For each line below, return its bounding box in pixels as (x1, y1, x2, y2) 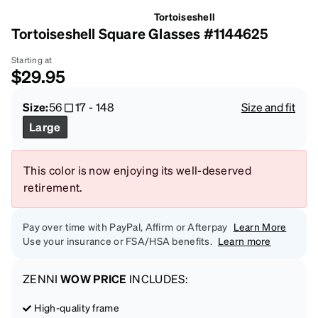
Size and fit (241, 99, 295, 114)
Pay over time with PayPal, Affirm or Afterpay (23, 220, 228, 233)
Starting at (11, 55, 53, 65)
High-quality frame (34, 301, 120, 314)
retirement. (23, 180, 83, 194)
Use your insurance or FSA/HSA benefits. (23, 234, 212, 247)
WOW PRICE (60, 271, 127, 286)
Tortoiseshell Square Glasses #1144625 (11, 24, 269, 43)
